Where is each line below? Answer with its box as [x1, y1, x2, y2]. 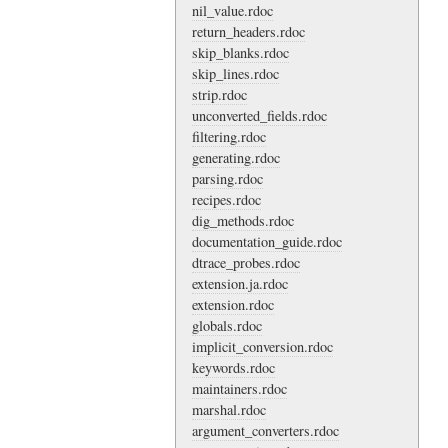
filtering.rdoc [192, 126, 266, 146]
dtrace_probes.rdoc [192, 252, 300, 272]
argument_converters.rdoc [192, 420, 339, 440]
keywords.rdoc [192, 357, 275, 377]
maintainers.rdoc [192, 378, 287, 398]
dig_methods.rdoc [192, 210, 294, 230]
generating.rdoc [192, 147, 280, 167]
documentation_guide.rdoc [192, 231, 342, 251]
